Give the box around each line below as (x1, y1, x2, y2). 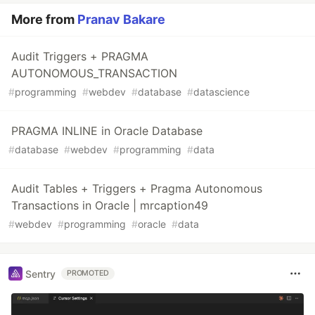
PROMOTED (67, 269, 110, 278)
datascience (193, 86, 250, 98)
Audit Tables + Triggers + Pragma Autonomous (11, 181, 262, 196)
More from (11, 12, 77, 27)
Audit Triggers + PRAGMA (11, 49, 148, 64)
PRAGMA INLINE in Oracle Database (11, 124, 202, 139)
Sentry (25, 267, 56, 280)
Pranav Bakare (77, 12, 165, 27)
